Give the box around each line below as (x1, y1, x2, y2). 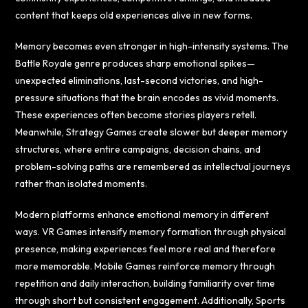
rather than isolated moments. (15, 177, 148, 190)
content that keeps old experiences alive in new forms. (15, 8, 253, 21)
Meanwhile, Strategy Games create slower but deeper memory (15, 125, 288, 138)
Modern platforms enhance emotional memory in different (15, 208, 269, 221)
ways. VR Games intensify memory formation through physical (15, 225, 287, 238)
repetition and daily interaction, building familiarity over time (15, 276, 276, 289)
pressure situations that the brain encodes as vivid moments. (15, 91, 279, 104)
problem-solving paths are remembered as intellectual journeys (15, 159, 291, 173)
